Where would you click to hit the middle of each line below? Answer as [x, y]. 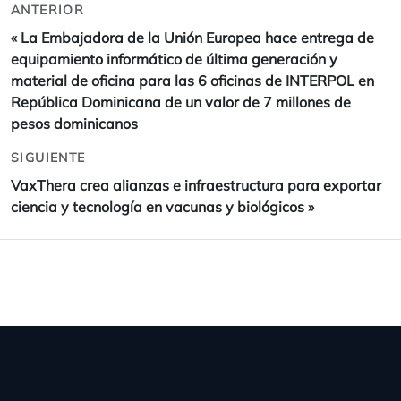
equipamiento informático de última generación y [174, 59]
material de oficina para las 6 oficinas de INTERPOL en [192, 80]
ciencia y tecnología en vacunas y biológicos [158, 206]
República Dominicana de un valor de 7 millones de [181, 102]
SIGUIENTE [48, 157]
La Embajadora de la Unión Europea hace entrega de [197, 37]
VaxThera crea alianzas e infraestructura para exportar [196, 185]
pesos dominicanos [74, 123]
